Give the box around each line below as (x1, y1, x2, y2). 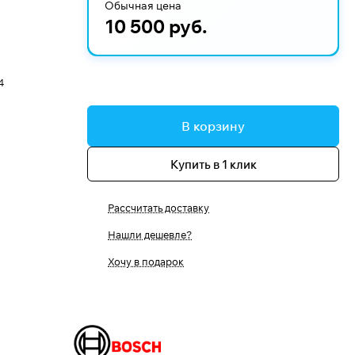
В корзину (181, 118, 245, 134)
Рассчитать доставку (108, 201, 209, 214)
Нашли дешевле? (108, 228, 192, 241)
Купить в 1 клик (170, 156, 257, 172)
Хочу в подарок (108, 255, 184, 268)
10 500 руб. (105, 14, 208, 38)
